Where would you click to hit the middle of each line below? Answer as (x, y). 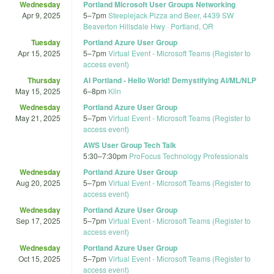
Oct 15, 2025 (39, 258)
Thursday (44, 80)
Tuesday (46, 42)
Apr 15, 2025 (39, 53)
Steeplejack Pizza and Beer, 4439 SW (171, 15)
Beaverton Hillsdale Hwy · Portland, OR (148, 26)
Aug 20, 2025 (38, 182)
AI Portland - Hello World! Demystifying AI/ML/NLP (170, 80)
